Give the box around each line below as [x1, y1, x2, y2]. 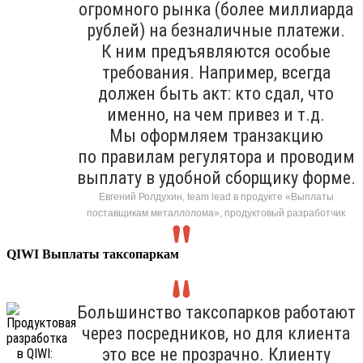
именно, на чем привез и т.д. [107, 104, 325, 125]
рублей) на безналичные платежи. [87, 19, 345, 41]
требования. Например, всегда [101, 62, 331, 83]
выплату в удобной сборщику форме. [76, 167, 356, 188]
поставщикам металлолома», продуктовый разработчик [87, 207, 345, 219]
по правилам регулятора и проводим [77, 146, 355, 167]
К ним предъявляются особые [101, 41, 331, 62]
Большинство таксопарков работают [76, 301, 356, 322]
